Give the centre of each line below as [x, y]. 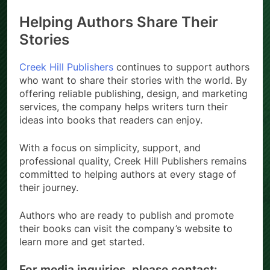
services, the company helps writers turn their [124, 107]
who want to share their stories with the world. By [133, 80]
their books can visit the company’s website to [126, 229]
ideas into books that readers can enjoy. [111, 120]
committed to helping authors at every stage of [128, 174]
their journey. [49, 188]
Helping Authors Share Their [119, 22]
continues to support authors [181, 67]
